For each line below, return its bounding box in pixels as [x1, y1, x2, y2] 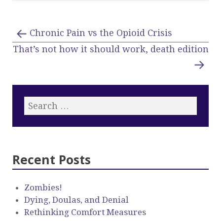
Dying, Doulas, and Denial [24, 195, 129, 205]
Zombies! [24, 183, 62, 193]
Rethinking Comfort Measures [24, 207, 146, 218]
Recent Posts [12, 151, 91, 168]
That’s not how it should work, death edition [13, 44, 209, 55]
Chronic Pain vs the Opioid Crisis [30, 27, 172, 38]
